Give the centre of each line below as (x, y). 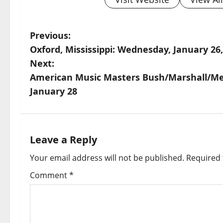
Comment (50, 175)
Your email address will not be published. (107, 158)
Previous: (50, 36)
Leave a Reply (63, 140)
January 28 (54, 91)
